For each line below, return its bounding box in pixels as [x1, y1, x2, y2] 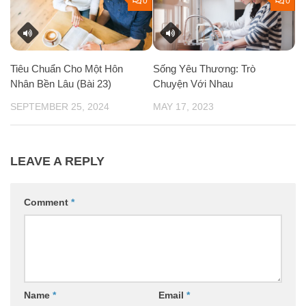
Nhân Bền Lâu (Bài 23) [10, 78, 111, 90]
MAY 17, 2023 [153, 101, 214, 113]
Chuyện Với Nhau [153, 78, 233, 90]
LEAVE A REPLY [10, 154, 105, 169]
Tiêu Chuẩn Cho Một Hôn [10, 63, 123, 75]
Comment [24, 197, 71, 208]
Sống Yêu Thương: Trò [153, 63, 255, 75]
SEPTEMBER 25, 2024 [10, 101, 109, 113]
